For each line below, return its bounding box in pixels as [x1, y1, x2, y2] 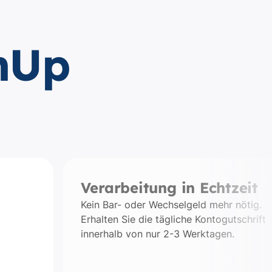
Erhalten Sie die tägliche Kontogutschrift [80, 213, 266, 225]
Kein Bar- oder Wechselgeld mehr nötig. [80, 199, 262, 211]
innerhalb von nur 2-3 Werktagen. [80, 228, 234, 240]
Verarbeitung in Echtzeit [80, 178, 258, 197]
